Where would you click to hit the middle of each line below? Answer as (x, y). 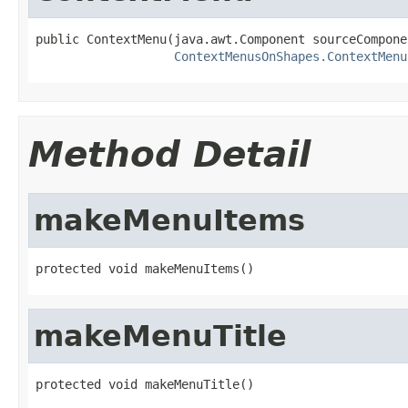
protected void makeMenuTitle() (145, 384)
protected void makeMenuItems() (145, 268)
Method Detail (169, 154)
